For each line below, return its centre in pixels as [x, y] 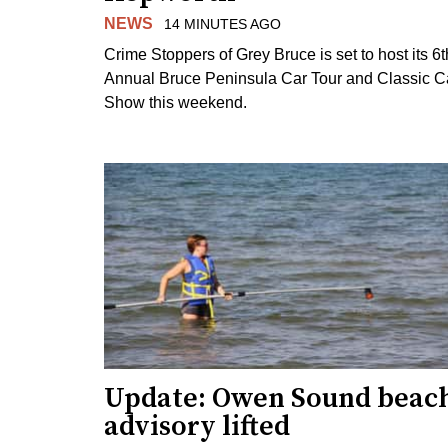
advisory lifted [197, 426]
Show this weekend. [175, 102]
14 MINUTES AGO [222, 23]
